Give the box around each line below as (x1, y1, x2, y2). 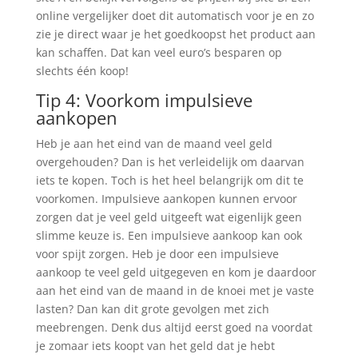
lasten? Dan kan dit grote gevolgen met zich (35, 301, 269, 317)
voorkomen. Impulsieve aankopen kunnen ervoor (35, 191, 297, 207)
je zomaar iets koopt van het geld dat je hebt (35, 338, 275, 354)
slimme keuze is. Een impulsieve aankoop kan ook (35, 228, 302, 244)
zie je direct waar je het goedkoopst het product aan (35, 26, 316, 42)
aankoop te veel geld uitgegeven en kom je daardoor (35, 265, 316, 280)
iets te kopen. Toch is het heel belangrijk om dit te (35, 173, 304, 189)
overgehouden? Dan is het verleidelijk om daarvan (35, 154, 304, 170)
